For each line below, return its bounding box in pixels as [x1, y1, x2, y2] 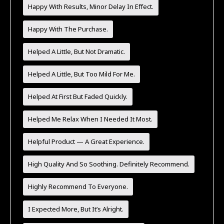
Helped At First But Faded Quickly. [28, 91, 128, 101]
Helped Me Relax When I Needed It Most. [28, 114, 153, 123]
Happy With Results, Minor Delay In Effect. [28, 1, 154, 11]
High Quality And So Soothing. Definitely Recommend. [28, 159, 190, 168]
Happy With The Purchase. [28, 24, 108, 33]
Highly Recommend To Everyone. [28, 181, 128, 191]
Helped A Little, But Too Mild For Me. [28, 69, 135, 78]
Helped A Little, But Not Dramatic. [28, 46, 125, 56]
